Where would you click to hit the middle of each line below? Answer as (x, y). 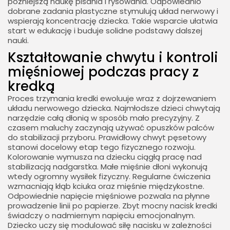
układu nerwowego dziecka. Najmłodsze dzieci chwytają (114, 108)
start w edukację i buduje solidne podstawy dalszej (105, 31)
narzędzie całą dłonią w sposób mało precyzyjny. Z (104, 118)
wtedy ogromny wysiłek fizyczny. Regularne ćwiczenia (109, 177)
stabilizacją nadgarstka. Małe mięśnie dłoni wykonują (108, 167)
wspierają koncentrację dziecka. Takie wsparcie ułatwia (113, 21)
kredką (31, 87)
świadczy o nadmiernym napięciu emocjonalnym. (101, 216)
